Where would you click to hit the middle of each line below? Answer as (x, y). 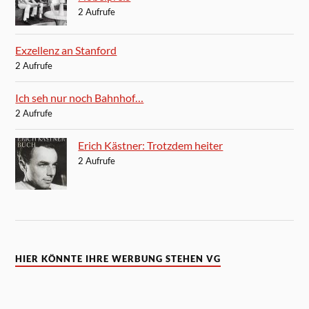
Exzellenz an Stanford (66, 50)
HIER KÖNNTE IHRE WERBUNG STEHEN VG (118, 259)
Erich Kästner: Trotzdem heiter (151, 145)
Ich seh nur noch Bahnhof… (80, 97)
